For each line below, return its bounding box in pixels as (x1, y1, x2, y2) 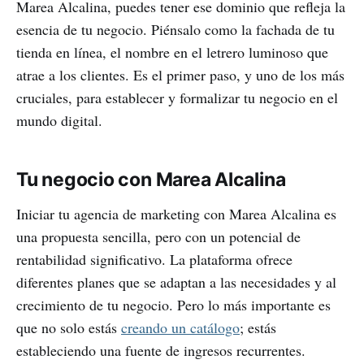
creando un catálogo (121, 318, 240, 338)
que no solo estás (16, 318, 121, 338)
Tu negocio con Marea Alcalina (16, 168, 286, 192)
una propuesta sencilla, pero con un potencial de (16, 227, 301, 247)
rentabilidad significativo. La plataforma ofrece (16, 249, 292, 270)
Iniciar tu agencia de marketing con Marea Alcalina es (16, 204, 336, 224)
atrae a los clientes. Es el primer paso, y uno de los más (16, 65, 344, 85)
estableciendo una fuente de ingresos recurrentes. (16, 340, 305, 361)
